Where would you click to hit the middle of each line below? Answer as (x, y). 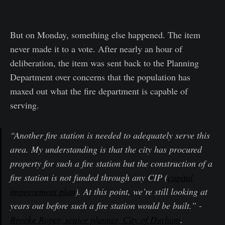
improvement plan (43, 191)
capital (180, 177)
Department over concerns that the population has (100, 77)
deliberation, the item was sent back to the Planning (104, 63)
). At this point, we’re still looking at (141, 191)
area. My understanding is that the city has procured (106, 149)
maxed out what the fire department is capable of (99, 91)
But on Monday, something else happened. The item (105, 34)
